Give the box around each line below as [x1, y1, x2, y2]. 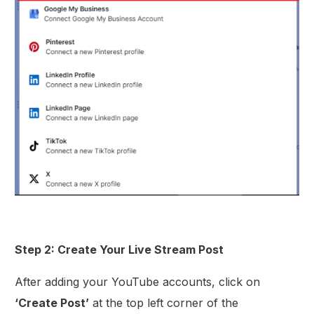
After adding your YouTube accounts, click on [15, 275, 261, 289]
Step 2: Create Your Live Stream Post [15, 243, 224, 257]
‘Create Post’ [15, 296, 90, 310]
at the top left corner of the [89, 296, 239, 310]
